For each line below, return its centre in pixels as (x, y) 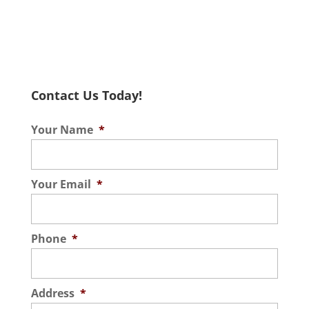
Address (52, 293)
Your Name (62, 130)
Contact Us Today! (86, 95)
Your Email (61, 184)
